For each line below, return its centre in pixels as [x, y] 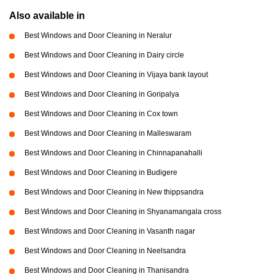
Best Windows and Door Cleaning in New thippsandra [114, 192]
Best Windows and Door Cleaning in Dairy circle [104, 55]
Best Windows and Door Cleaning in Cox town [101, 114]
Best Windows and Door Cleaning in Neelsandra [105, 251]
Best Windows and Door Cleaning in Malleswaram [108, 134]
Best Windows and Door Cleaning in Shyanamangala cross [123, 212]
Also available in [47, 16]
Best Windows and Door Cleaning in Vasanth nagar [110, 231]
